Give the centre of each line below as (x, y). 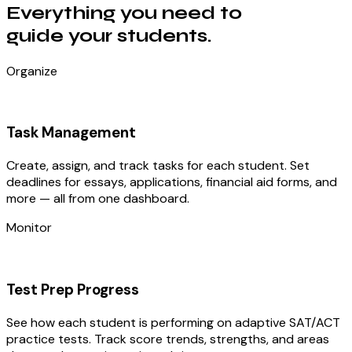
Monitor (29, 228)
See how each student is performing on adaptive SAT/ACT (173, 322)
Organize (32, 71)
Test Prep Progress (73, 289)
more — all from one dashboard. (98, 199)
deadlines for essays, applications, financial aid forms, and (172, 182)
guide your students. (109, 35)
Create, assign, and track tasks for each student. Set (158, 166)
